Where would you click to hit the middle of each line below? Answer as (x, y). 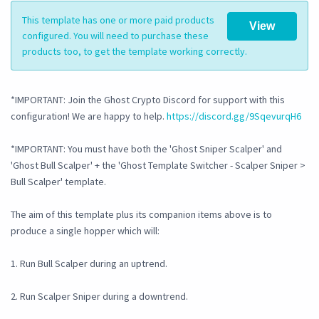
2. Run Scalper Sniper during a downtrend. (99, 297)
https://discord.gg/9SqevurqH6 (234, 116)
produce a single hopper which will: (85, 231)
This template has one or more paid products (118, 20)
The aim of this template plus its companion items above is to (141, 215)
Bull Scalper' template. (58, 182)
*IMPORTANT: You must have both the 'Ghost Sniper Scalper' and (146, 149)
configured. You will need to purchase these (115, 36)
